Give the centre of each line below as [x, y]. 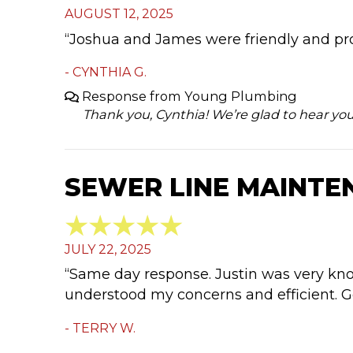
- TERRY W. [100, 328]
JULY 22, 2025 [108, 249]
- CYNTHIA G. [106, 72]
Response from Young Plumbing [190, 96]
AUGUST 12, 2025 [119, 14]
